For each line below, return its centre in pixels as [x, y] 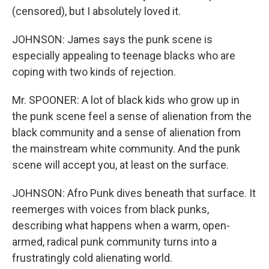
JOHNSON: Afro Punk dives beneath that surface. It [134, 193]
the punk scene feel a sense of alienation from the [132, 116]
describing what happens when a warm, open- [121, 225]
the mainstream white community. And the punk [126, 149]
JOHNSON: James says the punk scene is [112, 39]
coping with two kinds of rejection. [94, 72]
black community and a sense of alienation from [126, 132]
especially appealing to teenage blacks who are [124, 56]
